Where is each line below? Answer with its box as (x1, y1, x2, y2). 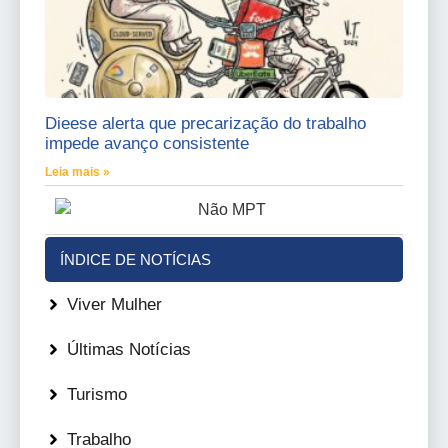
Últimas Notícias (67, 340, 191, 360)
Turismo (67, 385, 127, 405)
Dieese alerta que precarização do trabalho (45, 114, 366, 134)
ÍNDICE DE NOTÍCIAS (60, 251, 211, 269)
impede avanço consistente (45, 134, 249, 154)
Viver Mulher (67, 295, 162, 315)
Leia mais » (45, 165, 110, 180)
